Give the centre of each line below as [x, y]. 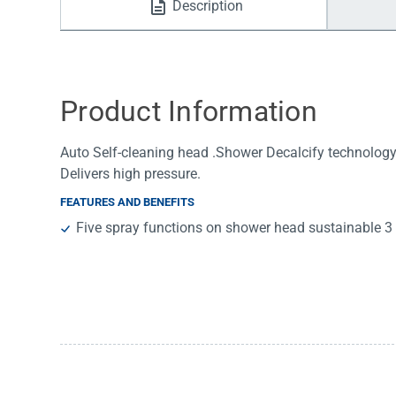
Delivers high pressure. [130, 174]
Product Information [189, 112]
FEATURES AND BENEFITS [127, 202]
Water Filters [124, 26]
